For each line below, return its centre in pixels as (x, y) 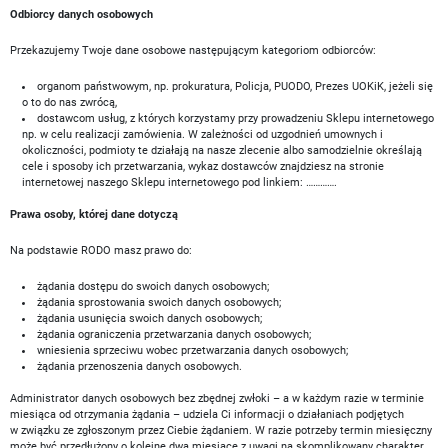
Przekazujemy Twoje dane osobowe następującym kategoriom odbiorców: (193, 50)
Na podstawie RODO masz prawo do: (101, 250)
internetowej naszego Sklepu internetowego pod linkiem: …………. (179, 182)
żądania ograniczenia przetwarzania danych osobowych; (174, 334)
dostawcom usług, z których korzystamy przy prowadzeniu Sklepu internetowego (235, 118)
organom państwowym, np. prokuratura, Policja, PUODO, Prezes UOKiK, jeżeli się (235, 86)
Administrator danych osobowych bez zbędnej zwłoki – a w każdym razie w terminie (217, 398)
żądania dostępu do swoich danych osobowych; (153, 286)
